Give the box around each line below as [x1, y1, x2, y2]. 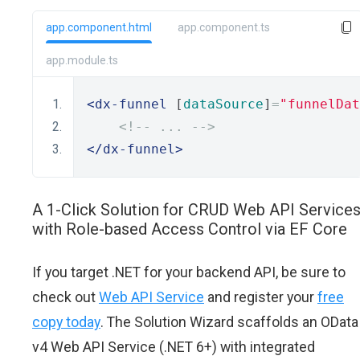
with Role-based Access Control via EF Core [32, 219, 347, 239]
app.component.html [46, 21, 152, 34]
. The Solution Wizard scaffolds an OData [100, 313, 358, 330]
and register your [204, 288, 317, 305]
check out [32, 288, 99, 305]
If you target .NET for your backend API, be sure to [32, 264, 346, 280]
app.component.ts [178, 21, 270, 34]
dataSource [183, 96, 264, 112]
